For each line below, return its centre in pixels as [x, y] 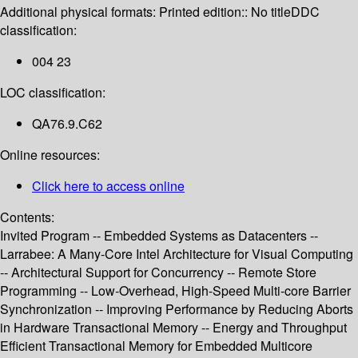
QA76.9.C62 [67, 124]
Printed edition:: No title [225, 12]
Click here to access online [108, 186]
